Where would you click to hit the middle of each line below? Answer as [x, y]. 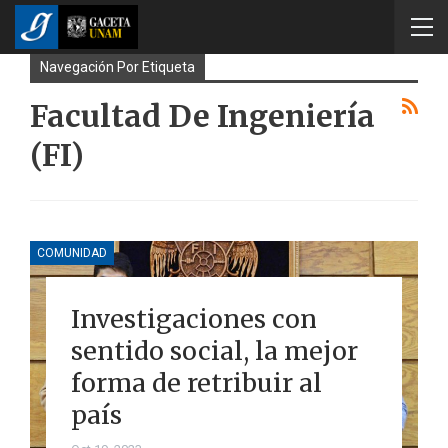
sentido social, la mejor [214, 350]
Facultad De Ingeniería [202, 116]
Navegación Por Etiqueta [117, 67]
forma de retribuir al [196, 382]
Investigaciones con [193, 318]
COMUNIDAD [72, 252]
